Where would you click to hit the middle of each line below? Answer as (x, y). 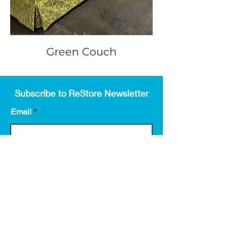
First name (30, 166)
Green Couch (81, 51)
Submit (81, 209)
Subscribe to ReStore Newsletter (81, 93)
